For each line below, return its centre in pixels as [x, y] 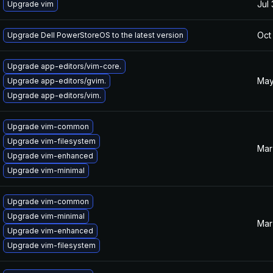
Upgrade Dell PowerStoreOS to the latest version [95, 35]
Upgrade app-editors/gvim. [57, 81]
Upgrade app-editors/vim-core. [64, 66]
